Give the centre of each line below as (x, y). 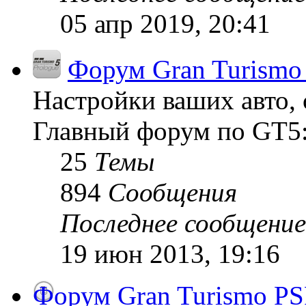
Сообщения (172, 192)
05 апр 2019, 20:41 (165, 23)
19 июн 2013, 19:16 (170, 253)
